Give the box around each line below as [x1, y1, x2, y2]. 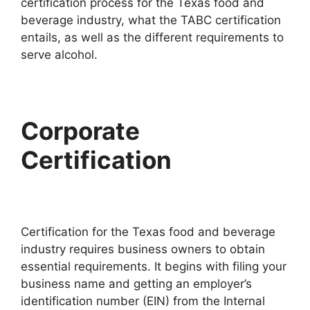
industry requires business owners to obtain [21, 241, 265, 256]
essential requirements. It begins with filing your [21, 259, 286, 273]
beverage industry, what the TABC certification [21, 13, 281, 28]
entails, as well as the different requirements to [21, 30, 284, 45]
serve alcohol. [21, 48, 98, 62]
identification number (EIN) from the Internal [21, 293, 265, 308]
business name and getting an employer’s [21, 276, 252, 291]
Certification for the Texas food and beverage [21, 224, 275, 239]
